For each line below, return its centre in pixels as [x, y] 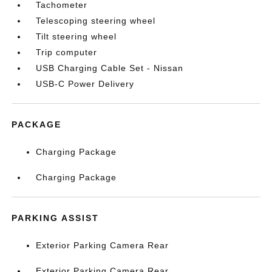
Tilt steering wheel [76, 36]
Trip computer [67, 52]
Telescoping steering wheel [96, 21]
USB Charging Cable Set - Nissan [110, 68]
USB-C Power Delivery [85, 84]
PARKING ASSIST [56, 218]
